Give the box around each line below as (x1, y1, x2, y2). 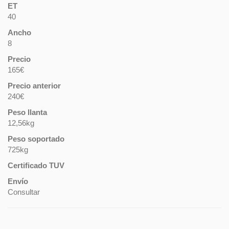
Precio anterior (8, 81, 61, 90)
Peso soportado (8, 134, 64, 143)
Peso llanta (8, 108, 47, 117)
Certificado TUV (8, 161, 64, 170)
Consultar (8, 188, 40, 196)
